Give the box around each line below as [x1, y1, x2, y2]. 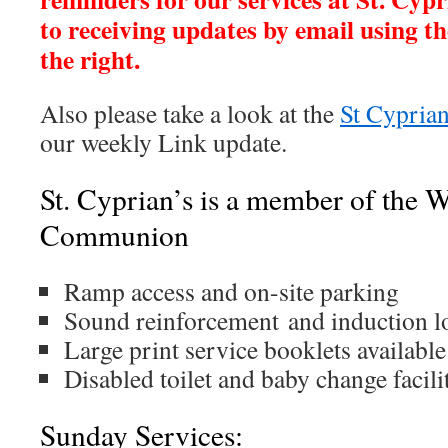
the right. [40, 40, 140, 78]
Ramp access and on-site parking [64, 274, 399, 308]
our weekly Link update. [40, 125, 287, 159]
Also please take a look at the [40, 96, 340, 130]
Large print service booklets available [64, 332, 446, 366]
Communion [40, 215, 189, 254]
